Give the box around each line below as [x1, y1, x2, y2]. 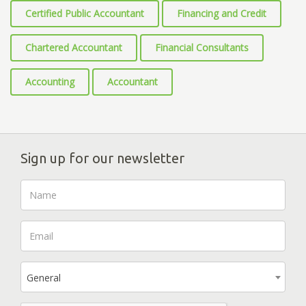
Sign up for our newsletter [20, 150, 184, 167]
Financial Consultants [155, 41, 249, 55]
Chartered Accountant [25, 41, 122, 55]
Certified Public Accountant [25, 7, 144, 20]
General [27, 271, 61, 285]
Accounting [25, 75, 74, 89]
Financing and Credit [177, 7, 266, 20]
